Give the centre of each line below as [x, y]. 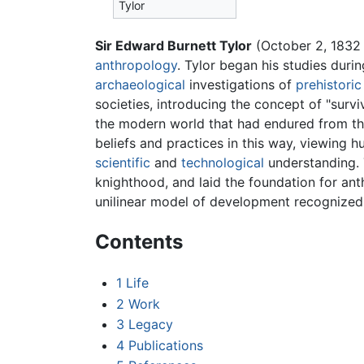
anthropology [136, 65]
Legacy [150, 325]
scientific [123, 163]
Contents [139, 242]
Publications [165, 345]
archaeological [140, 85]
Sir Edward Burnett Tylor [173, 46]
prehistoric [329, 85]
